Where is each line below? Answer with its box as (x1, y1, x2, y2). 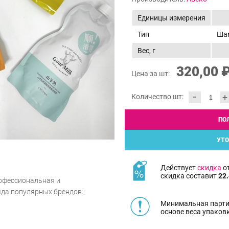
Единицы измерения (138, 14, 205, 22)
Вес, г (138, 47, 155, 55)
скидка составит (161, 171, 218, 180)
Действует (161, 163, 197, 172)
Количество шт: (131, 93, 184, 101)
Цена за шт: (131, 70, 171, 78)
